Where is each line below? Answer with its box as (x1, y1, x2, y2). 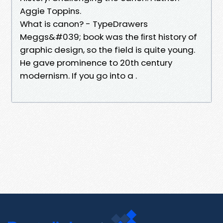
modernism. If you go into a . (20, 69, 137, 82)
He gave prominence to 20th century (20, 56, 172, 69)
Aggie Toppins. (20, 4, 81, 17)
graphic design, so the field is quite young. (20, 43, 195, 56)
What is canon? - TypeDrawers (20, 17, 148, 30)
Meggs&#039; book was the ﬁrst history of (20, 30, 197, 43)
